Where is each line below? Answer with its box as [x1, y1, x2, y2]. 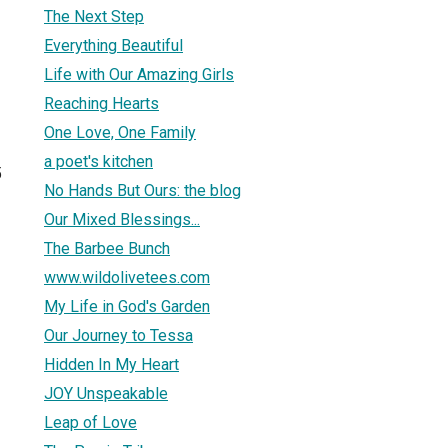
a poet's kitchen [44, 151, 153, 171]
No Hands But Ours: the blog [44, 180, 241, 200]
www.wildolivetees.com [44, 267, 210, 287]
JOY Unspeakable [44, 383, 168, 403]
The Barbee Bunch [44, 238, 170, 258]
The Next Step [44, 6, 144, 26]
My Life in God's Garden [44, 296, 210, 316]
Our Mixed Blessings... [44, 209, 200, 229]
